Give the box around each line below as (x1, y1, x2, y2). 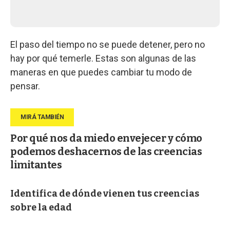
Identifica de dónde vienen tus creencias (10, 187, 199, 199)
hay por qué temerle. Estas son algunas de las (10, 52, 196, 64)
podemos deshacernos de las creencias (10, 145, 202, 158)
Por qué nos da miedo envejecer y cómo (10, 131, 202, 144)
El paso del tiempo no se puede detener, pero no (10, 39, 205, 50)
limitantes (10, 158, 62, 171)
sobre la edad (10, 201, 72, 213)
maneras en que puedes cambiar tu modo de (10, 66, 192, 78)
